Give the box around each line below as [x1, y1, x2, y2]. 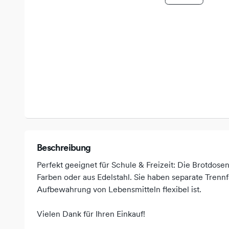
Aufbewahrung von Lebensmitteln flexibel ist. [37, 184, 201, 194]
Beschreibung [37, 142, 91, 153]
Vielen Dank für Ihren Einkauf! [37, 209, 145, 219]
